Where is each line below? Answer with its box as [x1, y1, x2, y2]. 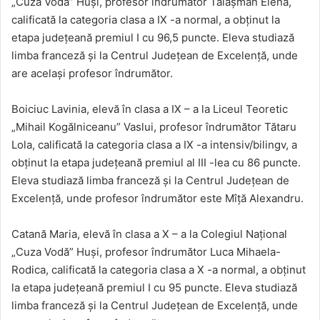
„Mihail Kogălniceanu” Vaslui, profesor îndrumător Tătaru [11, 120, 296, 134]
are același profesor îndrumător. [11, 66, 173, 81]
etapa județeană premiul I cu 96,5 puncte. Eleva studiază [11, 31, 294, 45]
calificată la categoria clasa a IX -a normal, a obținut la [11, 13, 280, 27]
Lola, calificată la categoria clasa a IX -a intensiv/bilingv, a [11, 138, 297, 152]
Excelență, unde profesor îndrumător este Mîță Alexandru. [11, 191, 304, 206]
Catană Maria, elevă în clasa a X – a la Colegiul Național [11, 227, 287, 241]
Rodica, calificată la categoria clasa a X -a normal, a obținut [11, 263, 306, 277]
